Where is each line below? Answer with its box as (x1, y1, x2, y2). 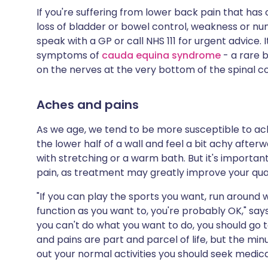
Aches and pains (36, 96, 139, 113)
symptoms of (36, 48, 102, 62)
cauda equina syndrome (102, 48, 223, 62)
